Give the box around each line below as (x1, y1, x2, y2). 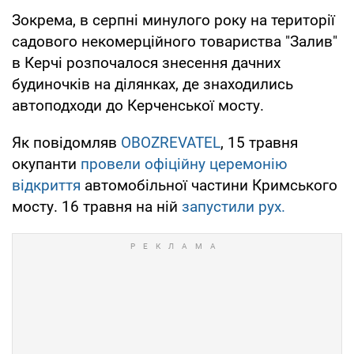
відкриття (12, 175, 81, 194)
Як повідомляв (12, 133, 121, 152)
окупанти (12, 154, 81, 173)
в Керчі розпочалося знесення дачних (12, 53, 281, 72)
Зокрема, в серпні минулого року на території (12, 10, 335, 29)
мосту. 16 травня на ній (12, 197, 182, 216)
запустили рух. (182, 197, 285, 216)
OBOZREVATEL (121, 133, 220, 152)
